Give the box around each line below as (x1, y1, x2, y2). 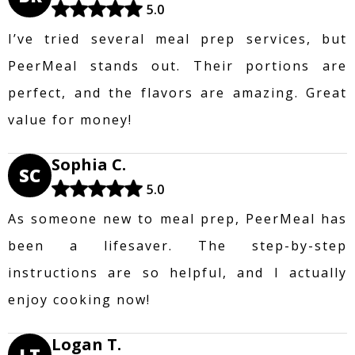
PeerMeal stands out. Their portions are (8, 56, 347, 74)
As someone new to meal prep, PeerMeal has (8, 209, 347, 227)
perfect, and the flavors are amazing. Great (8, 83, 347, 101)
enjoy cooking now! (8, 290, 151, 308)
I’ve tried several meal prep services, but (8, 29, 347, 48)
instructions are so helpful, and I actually (8, 263, 347, 281)
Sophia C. (52, 153, 126, 175)
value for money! (8, 110, 132, 128)
